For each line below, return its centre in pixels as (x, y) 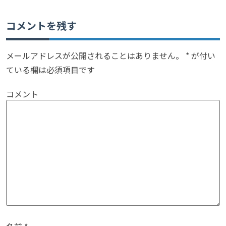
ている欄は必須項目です (50, 69)
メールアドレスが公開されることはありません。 (95, 55)
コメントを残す (41, 25)
